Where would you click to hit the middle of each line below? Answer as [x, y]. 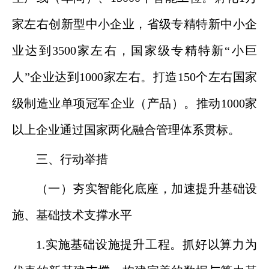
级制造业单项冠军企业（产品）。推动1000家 [134, 103]
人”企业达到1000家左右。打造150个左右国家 [134, 77]
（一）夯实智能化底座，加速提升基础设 [147, 189]
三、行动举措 [72, 159]
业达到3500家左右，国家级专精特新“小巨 [134, 50]
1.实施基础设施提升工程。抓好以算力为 [147, 244]
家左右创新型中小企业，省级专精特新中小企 [134, 24]
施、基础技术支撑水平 [72, 215]
